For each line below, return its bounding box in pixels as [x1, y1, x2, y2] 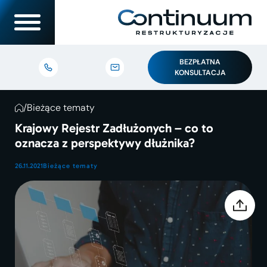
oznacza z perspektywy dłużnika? [15, 135, 195, 150]
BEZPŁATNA [179, 57, 221, 67]
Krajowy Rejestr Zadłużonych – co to [15, 120, 213, 135]
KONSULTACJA [174, 67, 226, 77]
